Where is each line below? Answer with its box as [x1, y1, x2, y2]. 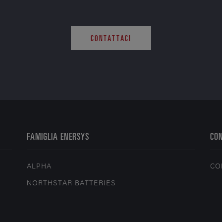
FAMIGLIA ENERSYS [27, 130, 89, 142]
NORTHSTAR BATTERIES [27, 178, 116, 187]
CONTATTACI [90, 33, 132, 43]
